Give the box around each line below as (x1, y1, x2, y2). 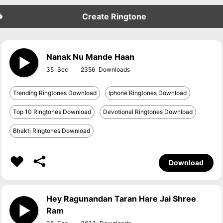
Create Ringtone (82, 11, 146, 21)
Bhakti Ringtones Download (13, 127, 91, 134)
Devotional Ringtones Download (103, 108, 193, 115)
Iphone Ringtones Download (109, 89, 187, 97)
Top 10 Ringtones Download (13, 108, 92, 115)
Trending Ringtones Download (13, 89, 97, 97)
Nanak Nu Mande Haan (46, 52, 135, 62)
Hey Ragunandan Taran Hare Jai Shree (46, 194, 197, 204)
